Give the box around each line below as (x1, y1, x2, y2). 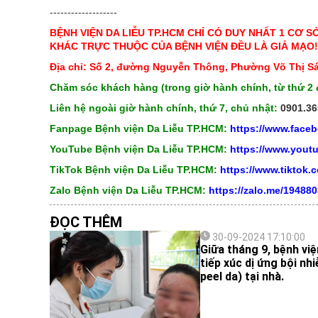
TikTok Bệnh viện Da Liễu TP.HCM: (49, 164, 217, 175)
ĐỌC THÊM (49, 214, 122, 231)
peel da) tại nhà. (199, 270, 284, 283)
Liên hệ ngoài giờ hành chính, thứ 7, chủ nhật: (49, 102, 280, 114)
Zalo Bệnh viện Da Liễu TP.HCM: (49, 185, 209, 196)
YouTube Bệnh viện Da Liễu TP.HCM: (49, 143, 227, 155)
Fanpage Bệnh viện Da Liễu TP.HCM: (49, 123, 230, 134)
